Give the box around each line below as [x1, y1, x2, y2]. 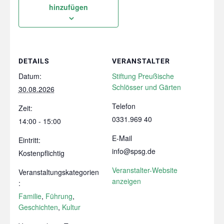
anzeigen [112, 175, 141, 186]
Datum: [18, 70, 41, 81]
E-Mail [112, 132, 132, 143]
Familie [18, 190, 41, 201]
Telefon [112, 100, 135, 111]
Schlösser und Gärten [112, 81, 181, 92]
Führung [45, 190, 72, 201]
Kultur [61, 201, 80, 212]
